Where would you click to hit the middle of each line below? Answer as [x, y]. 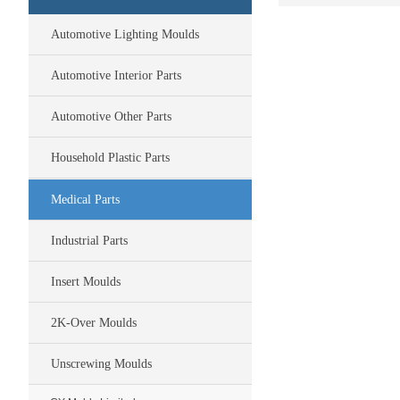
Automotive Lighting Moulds [125, 34]
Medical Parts [85, 200]
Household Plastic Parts [110, 158]
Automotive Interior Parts [116, 75]
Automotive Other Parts [111, 117]
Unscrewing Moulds [101, 364]
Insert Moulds [86, 282]
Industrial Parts [89, 241]
